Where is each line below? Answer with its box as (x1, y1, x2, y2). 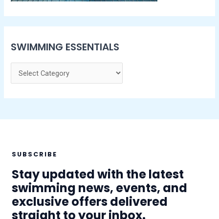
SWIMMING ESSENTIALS (11, 40, 120, 54)
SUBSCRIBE (12, 150, 57, 159)
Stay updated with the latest (12, 166, 184, 183)
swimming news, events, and (12, 180, 187, 197)
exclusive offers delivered (12, 194, 168, 210)
